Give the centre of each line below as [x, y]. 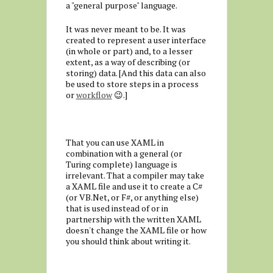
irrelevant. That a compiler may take [135, 175]
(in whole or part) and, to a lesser [129, 51]
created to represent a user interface [136, 40]
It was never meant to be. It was [126, 29]
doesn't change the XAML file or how [136, 230]
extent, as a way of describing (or [128, 62]
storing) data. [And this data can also [136, 73]
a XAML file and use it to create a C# [134, 186]
